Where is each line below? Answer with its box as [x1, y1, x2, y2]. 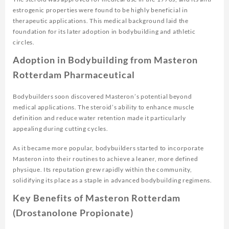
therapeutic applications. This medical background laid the [13, 17, 189, 25]
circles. [13, 38, 35, 47]
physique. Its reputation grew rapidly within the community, [13, 166, 192, 174]
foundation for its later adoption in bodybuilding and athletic [13, 28, 196, 36]
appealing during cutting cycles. [13, 125, 108, 133]
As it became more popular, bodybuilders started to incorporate [13, 144, 204, 152]
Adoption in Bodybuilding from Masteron [13, 54, 198, 66]
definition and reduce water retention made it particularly [13, 114, 186, 122]
